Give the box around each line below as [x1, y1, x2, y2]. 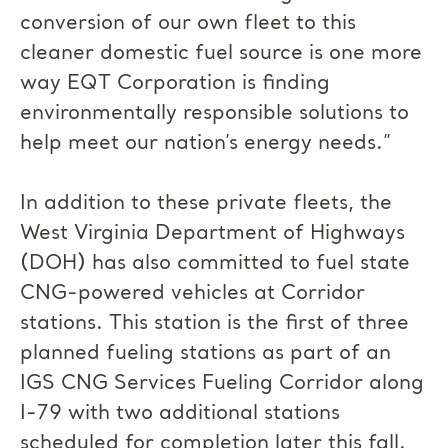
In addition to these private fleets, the [20, 192, 392, 216]
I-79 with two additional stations [20, 402, 340, 426]
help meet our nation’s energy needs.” [20, 132, 392, 156]
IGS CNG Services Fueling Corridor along [20, 372, 424, 396]
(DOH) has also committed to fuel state [20, 252, 410, 276]
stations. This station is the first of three [20, 312, 409, 336]
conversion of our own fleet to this [20, 12, 356, 36]
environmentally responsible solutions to [20, 102, 409, 126]
